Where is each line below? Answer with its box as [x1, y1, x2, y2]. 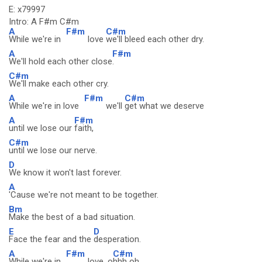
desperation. [94, 234, 141, 244]
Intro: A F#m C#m [9, 16, 79, 27]
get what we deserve [125, 101, 204, 111]
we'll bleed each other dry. [106, 34, 204, 44]
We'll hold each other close [9, 56, 112, 67]
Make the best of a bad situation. [9, 212, 135, 222]
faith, [74, 123, 94, 133]
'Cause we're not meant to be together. [9, 189, 158, 200]
